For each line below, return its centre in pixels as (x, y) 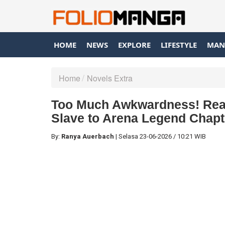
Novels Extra (110, 78)
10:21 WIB (192, 137)
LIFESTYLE (179, 44)
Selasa (129, 137)
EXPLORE (134, 44)
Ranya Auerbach (88, 137)
